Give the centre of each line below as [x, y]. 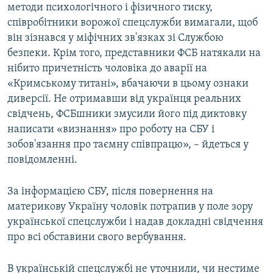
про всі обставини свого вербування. [97, 238]
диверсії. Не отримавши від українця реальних [124, 99]
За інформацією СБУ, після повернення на [110, 192]
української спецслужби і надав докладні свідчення [135, 222]
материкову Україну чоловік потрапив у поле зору [130, 207]
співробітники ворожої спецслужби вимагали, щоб [133, 23]
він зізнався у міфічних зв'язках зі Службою [115, 38]
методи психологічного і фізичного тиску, [110, 8]
